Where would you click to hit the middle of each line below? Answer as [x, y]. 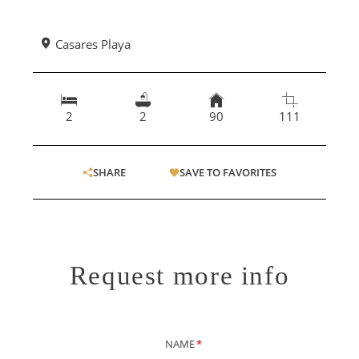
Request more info [179, 275]
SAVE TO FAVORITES [228, 173]
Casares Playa [92, 44]
